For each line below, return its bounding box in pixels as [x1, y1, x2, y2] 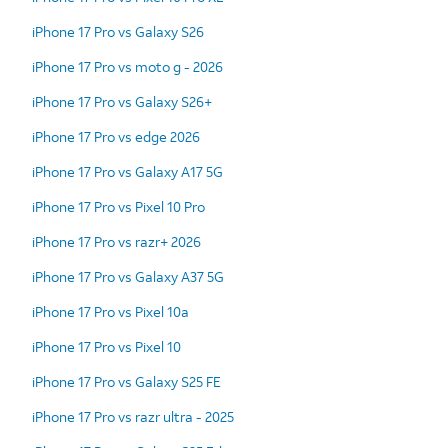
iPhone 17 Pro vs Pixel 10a [32, 301, 189, 321]
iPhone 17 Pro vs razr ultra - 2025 [32, 406, 234, 426]
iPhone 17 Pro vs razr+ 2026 [32, 231, 201, 251]
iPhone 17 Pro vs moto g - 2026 [32, 56, 223, 76]
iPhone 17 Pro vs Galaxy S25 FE [32, 371, 221, 391]
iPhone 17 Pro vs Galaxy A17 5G [32, 161, 223, 181]
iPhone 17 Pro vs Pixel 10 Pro [32, 196, 205, 216]
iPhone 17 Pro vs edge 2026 [32, 126, 200, 146]
